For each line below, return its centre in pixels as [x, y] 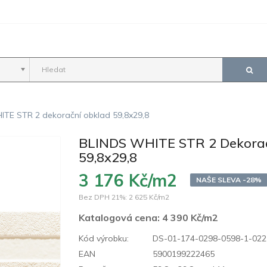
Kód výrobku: [104, 238]
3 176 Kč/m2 [128, 180]
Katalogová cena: [121, 217]
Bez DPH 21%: [103, 197]
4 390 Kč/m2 [190, 217]
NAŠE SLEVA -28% [229, 179]
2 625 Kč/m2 [149, 197]
